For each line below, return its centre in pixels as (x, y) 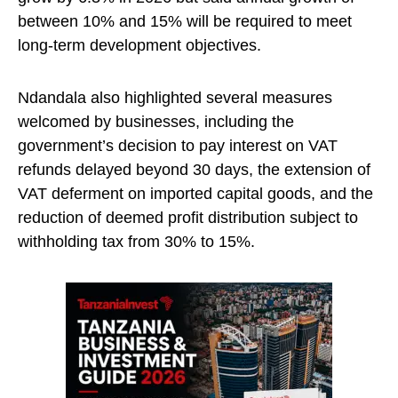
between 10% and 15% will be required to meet (185, 22)
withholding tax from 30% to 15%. (136, 242)
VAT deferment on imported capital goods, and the (195, 194)
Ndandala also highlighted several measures (175, 98)
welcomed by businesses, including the (156, 122)
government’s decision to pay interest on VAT (178, 146)
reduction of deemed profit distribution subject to (188, 218)
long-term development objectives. (139, 46)
